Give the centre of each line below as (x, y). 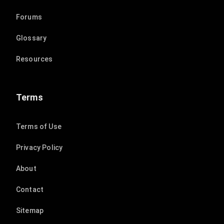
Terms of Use (39, 127)
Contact (30, 190)
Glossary (31, 38)
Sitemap (30, 211)
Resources (34, 59)
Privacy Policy (39, 148)
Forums (29, 17)
